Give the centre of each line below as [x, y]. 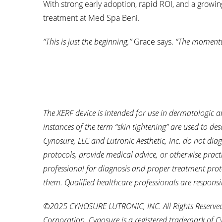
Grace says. [154, 42]
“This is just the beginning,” [87, 42]
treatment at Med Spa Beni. [91, 18]
